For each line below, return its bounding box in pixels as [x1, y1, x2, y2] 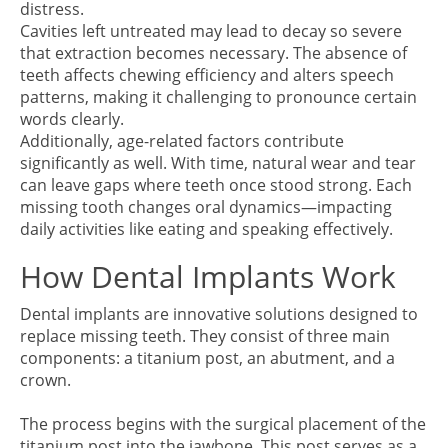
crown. [20, 369, 71, 391]
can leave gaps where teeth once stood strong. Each [20, 174, 412, 196]
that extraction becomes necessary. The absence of [20, 42, 407, 64]
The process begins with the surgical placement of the [20, 413, 426, 435]
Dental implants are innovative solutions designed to [20, 303, 418, 325]
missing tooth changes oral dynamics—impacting [20, 196, 392, 218]
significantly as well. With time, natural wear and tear [20, 152, 416, 174]
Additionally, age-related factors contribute [20, 130, 344, 152]
